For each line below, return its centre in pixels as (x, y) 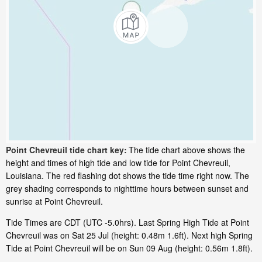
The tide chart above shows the (187, 150)
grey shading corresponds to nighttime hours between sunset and (127, 189)
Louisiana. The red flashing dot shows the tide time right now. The (127, 176)
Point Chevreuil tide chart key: (66, 150)
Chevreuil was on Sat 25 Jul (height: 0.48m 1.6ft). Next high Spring (129, 235)
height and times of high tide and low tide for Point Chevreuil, (118, 163)
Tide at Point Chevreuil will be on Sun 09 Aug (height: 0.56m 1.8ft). (129, 248)
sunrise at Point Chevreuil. (54, 201)
